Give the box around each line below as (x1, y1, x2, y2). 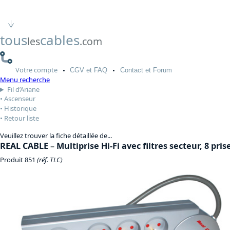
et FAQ (84, 66, 108, 74)
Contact (120, 66, 143, 74)
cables (40, 30, 80, 49)
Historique (4, 104, 36, 113)
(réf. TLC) (37, 155, 63, 164)
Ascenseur (4, 94, 35, 104)
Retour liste (4, 113, 39, 123)
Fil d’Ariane (7, 85, 40, 94)
